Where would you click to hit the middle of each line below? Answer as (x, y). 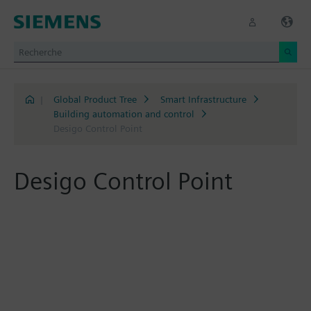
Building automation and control (124, 114)
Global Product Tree (95, 99)
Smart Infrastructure (203, 99)
